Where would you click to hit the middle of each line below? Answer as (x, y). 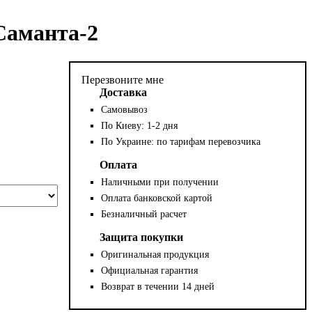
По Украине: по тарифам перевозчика (181, 141)
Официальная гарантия (150, 270)
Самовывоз (125, 109)
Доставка (124, 92)
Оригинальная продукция (155, 254)
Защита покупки (142, 237)
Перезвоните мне (123, 79)
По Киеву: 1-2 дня (140, 125)
